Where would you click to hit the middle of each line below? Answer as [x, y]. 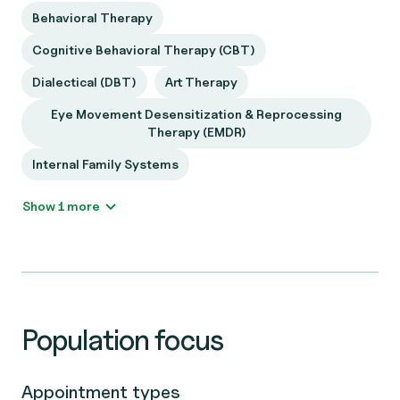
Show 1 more [83, 206]
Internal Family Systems [105, 164]
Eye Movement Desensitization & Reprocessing [196, 114]
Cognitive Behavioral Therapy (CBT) [144, 50]
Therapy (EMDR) [196, 132]
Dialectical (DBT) [84, 82]
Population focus [122, 340]
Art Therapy [201, 82]
